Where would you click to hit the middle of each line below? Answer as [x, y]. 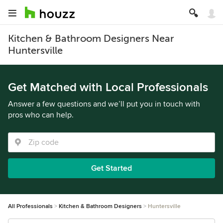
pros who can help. [41, 115]
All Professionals [30, 206]
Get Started [111, 168]
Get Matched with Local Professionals [108, 87]
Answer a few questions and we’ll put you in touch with [104, 104]
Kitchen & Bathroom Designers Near [91, 39]
